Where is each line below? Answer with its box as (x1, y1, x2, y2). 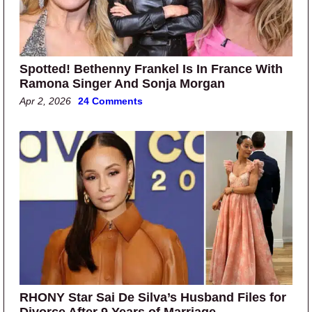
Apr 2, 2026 (19, 95, 71, 107)
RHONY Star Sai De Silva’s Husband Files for (19, 290, 286, 304)
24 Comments (78, 95, 143, 107)
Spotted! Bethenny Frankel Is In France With (19, 61, 283, 76)
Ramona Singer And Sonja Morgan (19, 76, 225, 91)
